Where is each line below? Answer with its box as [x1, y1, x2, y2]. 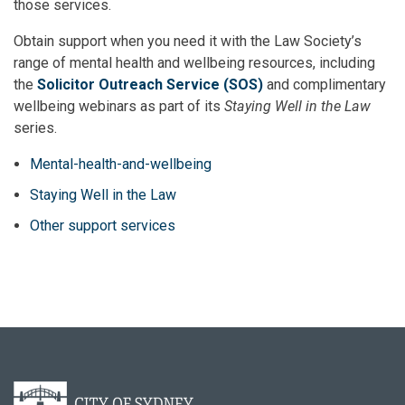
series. [14, 119, 57, 137]
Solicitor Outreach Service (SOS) [37, 76, 263, 94]
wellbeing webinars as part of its [14, 98, 224, 116]
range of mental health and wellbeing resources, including [14, 54, 375, 72]
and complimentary [263, 76, 386, 94]
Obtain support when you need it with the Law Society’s [14, 33, 362, 51]
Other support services [30, 217, 175, 235]
